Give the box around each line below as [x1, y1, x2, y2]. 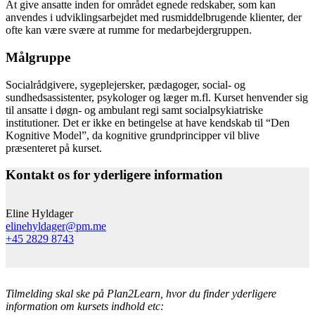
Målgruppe [6, 49, 70, 65]
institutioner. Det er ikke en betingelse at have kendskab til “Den [6, 116, 290, 129]
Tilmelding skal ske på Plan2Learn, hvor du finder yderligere [6, 288, 276, 300]
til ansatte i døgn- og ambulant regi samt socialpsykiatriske [6, 103, 263, 116]
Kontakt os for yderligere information [6, 167, 223, 183]
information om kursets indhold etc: [6, 300, 164, 313]
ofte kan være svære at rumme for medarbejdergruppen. [6, 24, 252, 37]
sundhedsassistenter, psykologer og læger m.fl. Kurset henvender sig [6, 91, 308, 103]
